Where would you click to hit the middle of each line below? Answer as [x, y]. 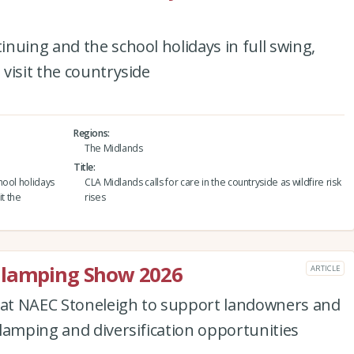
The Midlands [113, 148]
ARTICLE [325, 268]
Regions [90, 133]
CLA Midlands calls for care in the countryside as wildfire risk [213, 182]
